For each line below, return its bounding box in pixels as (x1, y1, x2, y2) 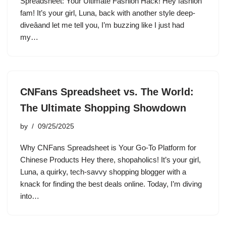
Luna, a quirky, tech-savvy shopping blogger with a (20, 167, 186, 176)
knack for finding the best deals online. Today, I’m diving (20, 180, 202, 188)
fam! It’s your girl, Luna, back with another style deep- (20, 9, 195, 17)
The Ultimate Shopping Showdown (20, 102, 186, 114)
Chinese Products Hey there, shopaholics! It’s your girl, (20, 155, 201, 164)
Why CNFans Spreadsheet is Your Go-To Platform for (20, 143, 196, 152)
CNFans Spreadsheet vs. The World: (20, 86, 194, 97)
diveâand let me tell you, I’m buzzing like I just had (20, 21, 184, 29)
